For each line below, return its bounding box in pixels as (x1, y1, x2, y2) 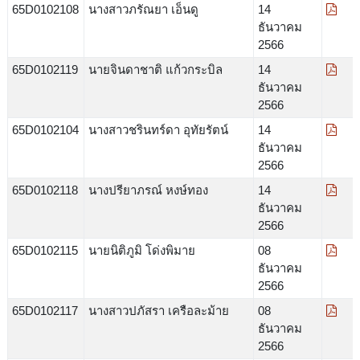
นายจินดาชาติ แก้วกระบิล (88, 62, 223, 76)
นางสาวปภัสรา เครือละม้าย (88, 303, 229, 317)
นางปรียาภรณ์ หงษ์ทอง (88, 182, 208, 197)
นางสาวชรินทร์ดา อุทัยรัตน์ (88, 122, 228, 137)
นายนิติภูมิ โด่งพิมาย (88, 243, 195, 257)
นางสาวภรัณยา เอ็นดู (88, 2, 198, 16)
